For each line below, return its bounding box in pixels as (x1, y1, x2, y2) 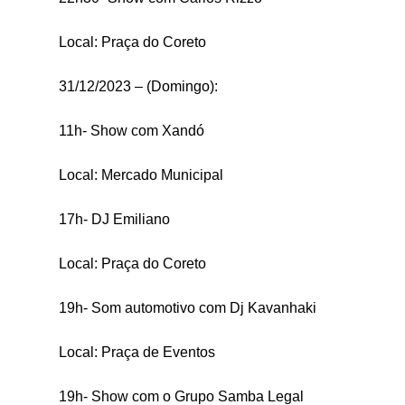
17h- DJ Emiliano (58, 211, 170, 227)
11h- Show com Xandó (58, 122, 204, 138)
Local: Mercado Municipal (58, 166, 223, 183)
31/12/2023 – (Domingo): (58, 78, 218, 94)
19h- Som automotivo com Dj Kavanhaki (58, 299, 316, 316)
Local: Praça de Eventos (58, 344, 215, 360)
